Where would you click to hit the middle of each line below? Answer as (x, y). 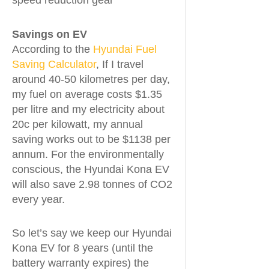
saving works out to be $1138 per (91, 139)
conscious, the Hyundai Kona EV (91, 169)
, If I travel (120, 64)
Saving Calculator (54, 64)
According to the (53, 49)
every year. (38, 199)
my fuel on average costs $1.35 (87, 94)
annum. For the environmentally (88, 154)
